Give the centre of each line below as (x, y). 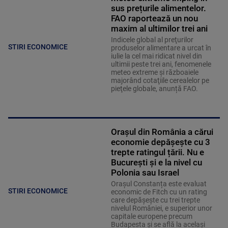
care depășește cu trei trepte (155, 200)
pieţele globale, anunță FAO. (154, 89)
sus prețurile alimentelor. (158, 8)
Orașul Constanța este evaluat (159, 184)
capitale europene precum (151, 217)
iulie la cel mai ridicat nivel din (156, 56)
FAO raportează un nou (154, 19)
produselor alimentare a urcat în (161, 48)
